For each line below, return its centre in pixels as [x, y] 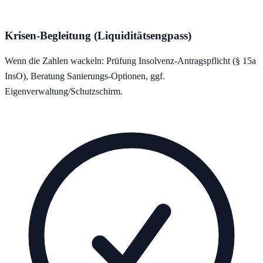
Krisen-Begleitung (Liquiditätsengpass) [98, 36]
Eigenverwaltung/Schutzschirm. [64, 91]
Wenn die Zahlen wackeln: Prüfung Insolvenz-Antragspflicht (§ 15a [130, 60]
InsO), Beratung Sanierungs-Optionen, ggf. [85, 76]
